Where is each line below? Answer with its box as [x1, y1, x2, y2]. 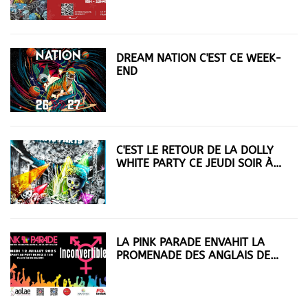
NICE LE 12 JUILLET [116, 261, 214, 275]
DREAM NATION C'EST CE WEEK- [116, 51, 283, 65]
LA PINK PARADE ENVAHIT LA [116, 235, 265, 249]
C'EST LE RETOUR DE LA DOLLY [116, 143, 274, 157]
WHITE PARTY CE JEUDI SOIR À [116, 156, 274, 170]
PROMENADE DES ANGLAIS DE [116, 248, 271, 262]
